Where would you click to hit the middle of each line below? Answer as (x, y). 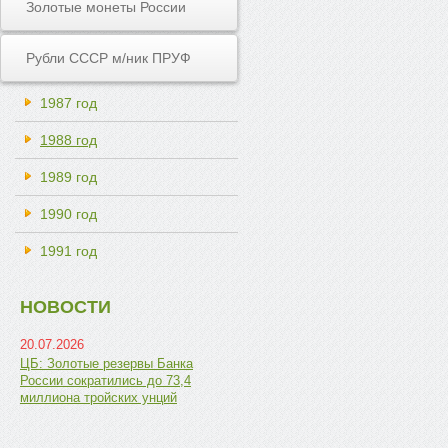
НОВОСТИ (65, 307)
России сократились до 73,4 (105, 380)
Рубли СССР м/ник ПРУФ (108, 58)
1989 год (68, 177)
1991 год (68, 251)
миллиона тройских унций (98, 397)
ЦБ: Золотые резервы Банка (106, 363)
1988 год (68, 140)
